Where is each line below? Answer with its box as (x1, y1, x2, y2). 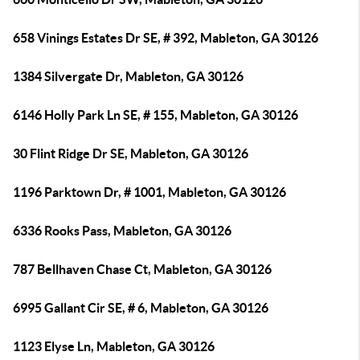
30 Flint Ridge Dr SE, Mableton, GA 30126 (13, 146, 248, 161)
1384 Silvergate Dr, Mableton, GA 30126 (13, 69, 243, 84)
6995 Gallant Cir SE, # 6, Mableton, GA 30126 (13, 301, 268, 315)
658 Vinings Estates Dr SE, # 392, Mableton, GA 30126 (13, 31, 318, 45)
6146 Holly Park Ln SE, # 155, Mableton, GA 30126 (13, 108, 298, 122)
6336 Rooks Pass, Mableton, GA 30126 (13, 223, 231, 238)
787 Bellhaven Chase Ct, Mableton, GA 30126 (13, 262, 272, 276)
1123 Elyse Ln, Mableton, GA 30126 (13, 339, 215, 354)
